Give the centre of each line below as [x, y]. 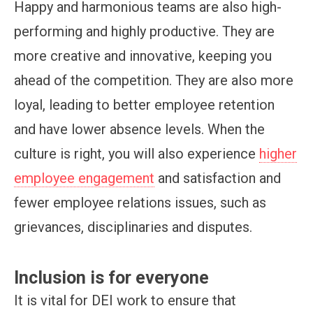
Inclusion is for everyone [111, 277]
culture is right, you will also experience [137, 153]
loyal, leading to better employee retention [144, 104]
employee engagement [84, 178]
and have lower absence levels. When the [139, 129]
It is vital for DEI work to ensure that [125, 300]
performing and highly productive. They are [144, 31]
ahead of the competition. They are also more [154, 80]
